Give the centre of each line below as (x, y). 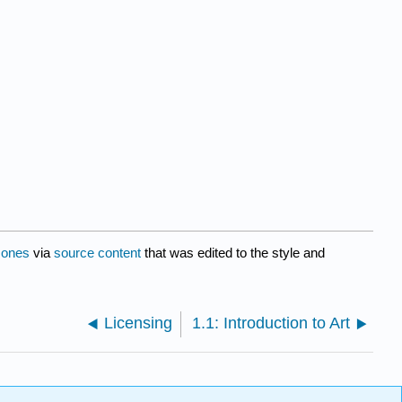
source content (97, 252)
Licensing (139, 323)
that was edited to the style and (233, 252)
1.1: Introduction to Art (271, 323)
